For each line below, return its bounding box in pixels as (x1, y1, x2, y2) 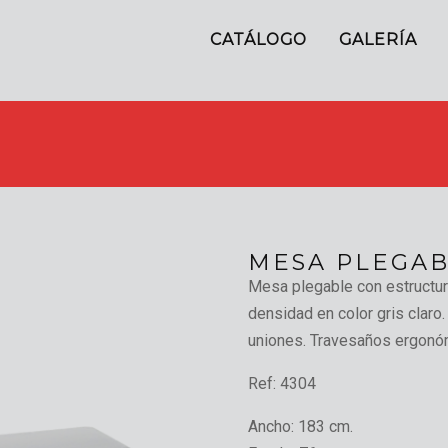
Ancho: (247, 417, 298, 436)
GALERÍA (339, 30, 418, 49)
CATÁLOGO (210, 30, 308, 49)
